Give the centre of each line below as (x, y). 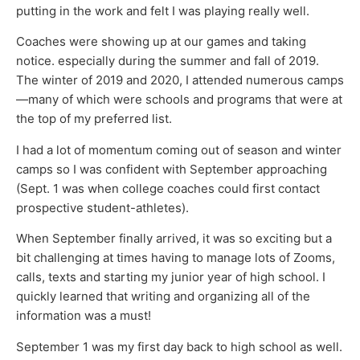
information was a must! (84, 316)
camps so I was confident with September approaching (172, 169)
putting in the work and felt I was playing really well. (163, 10)
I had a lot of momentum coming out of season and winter (179, 149)
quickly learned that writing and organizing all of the (163, 297)
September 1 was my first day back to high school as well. (179, 346)
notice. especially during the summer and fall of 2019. (168, 61)
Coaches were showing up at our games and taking (161, 42)
